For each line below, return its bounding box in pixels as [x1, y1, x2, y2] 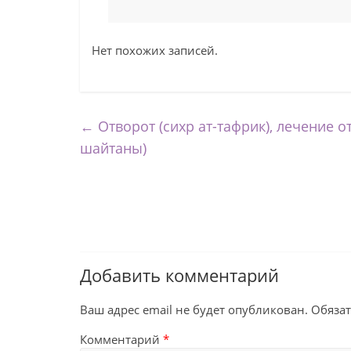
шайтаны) [80, 139, 147, 157]
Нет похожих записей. [92, 42, 218, 58]
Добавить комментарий [80, 263, 279, 287]
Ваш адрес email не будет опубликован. [80, 302, 308, 317]
